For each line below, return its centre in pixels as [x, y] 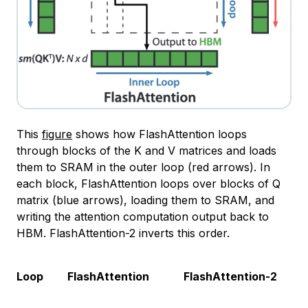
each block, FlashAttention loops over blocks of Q [148, 183]
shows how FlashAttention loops [159, 134]
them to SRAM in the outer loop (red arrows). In [143, 167]
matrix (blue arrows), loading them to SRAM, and [145, 200]
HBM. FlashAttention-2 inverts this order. [123, 233]
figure [57, 134]
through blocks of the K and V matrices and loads [146, 150]
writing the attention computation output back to [143, 216]
